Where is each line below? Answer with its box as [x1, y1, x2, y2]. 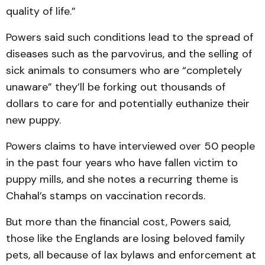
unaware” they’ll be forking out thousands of [6, 80, 225, 95]
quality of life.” [6, 4, 76, 19]
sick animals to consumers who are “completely [6, 63, 242, 78]
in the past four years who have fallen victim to [6, 156, 238, 170]
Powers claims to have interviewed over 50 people [6, 139, 255, 154]
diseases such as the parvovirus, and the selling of [6, 47, 252, 62]
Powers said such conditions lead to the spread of [6, 30, 253, 45]
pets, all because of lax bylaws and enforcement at [6, 248, 256, 263]
